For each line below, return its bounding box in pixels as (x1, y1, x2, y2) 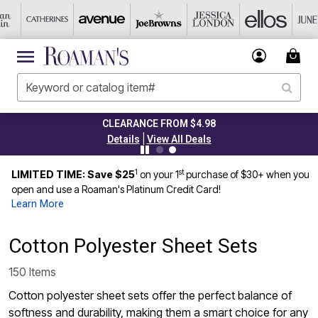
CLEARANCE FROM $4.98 (102, 118, 216, 129)
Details (106, 133, 140, 145)
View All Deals (146, 133, 212, 145)
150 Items (9, 265, 56, 279)
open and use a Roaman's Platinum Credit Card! (11, 183, 221, 195)
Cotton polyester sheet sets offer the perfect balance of (9, 288, 292, 302)
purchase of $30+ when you (184, 168, 309, 180)
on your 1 (140, 168, 179, 180)
